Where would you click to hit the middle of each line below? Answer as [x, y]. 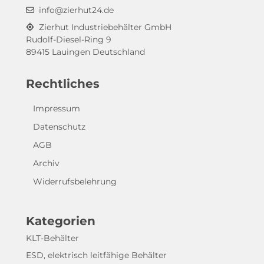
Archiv [46, 164]
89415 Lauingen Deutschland [85, 52]
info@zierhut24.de [76, 10]
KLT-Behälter [52, 238]
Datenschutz [59, 127]
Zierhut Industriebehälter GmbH [104, 27]
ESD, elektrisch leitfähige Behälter [96, 255]
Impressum [57, 109]
